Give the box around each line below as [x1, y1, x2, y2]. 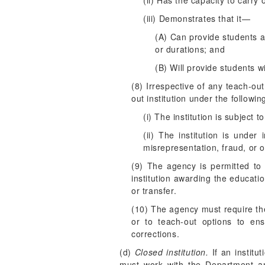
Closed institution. [134, 246, 209, 258]
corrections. [131, 228, 180, 240]
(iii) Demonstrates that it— [143, 12, 251, 24]
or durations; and [155, 43, 225, 55]
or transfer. [131, 185, 177, 196]
